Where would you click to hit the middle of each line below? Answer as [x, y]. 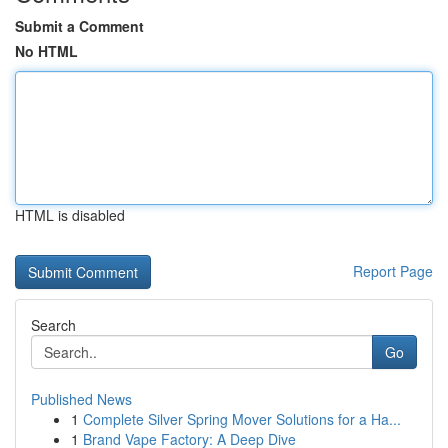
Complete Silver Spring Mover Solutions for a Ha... [242, 419]
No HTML [46, 51]
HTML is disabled [70, 215]
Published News [81, 399]
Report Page [393, 271]
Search [53, 325]
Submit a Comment [79, 26]
